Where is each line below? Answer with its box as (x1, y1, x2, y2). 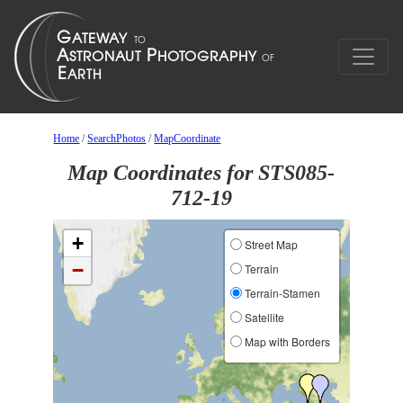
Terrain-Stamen (241, 285, 320, 300)
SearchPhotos (87, 132, 147, 145)
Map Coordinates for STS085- (67, 161, 336, 184)
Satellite (241, 309, 284, 325)
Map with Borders (241, 334, 330, 349)
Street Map (241, 237, 298, 252)
